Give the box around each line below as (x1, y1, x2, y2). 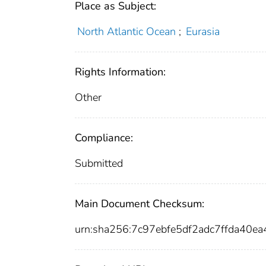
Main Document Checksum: (75, 196, 204, 211)
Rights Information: (75, 64, 166, 79)
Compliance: (75, 130, 133, 145)
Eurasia (186, 24, 220, 39)
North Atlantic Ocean (77, 24, 176, 39)
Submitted (75, 156, 123, 170)
